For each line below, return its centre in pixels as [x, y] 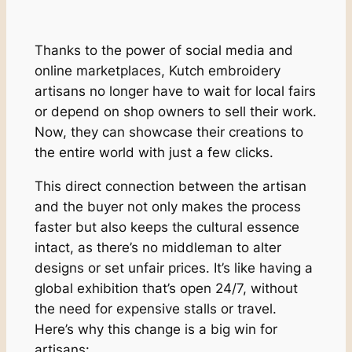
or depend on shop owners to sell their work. [175, 111]
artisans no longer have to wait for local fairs [175, 91]
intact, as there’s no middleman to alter [158, 247]
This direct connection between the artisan [170, 186]
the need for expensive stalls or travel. [155, 308]
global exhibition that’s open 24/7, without [166, 288]
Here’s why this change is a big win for [156, 329]
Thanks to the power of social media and [163, 50]
